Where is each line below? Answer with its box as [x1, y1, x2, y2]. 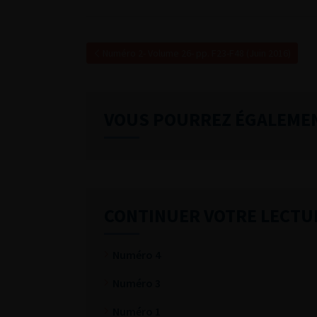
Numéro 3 [113, 276, 161, 290]
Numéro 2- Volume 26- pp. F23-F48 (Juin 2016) [103, 47, 291, 59]
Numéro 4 [113, 248, 161, 262]
